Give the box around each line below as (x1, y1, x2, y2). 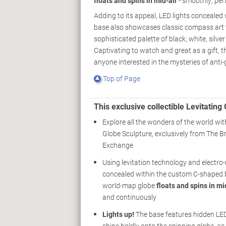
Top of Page (103, 74, 140, 84)
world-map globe (102, 181, 156, 191)
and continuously (102, 192, 156, 202)
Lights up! (102, 209, 134, 219)
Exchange (102, 140, 133, 150)
